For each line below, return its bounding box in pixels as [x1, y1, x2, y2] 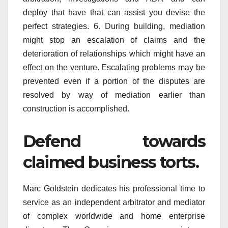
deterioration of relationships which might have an [23, 49, 205, 58]
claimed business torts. [23, 152, 199, 172]
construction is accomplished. [23, 104, 129, 113]
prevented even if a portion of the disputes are [23, 76, 205, 85]
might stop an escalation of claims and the [23, 35, 205, 44]
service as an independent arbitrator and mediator [23, 197, 205, 207]
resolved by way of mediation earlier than [23, 90, 205, 99]
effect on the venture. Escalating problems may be [23, 63, 205, 72]
